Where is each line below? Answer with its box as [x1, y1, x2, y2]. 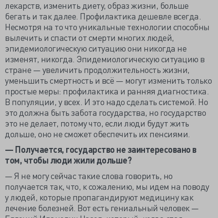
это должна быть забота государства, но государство [5, 107, 206, 118]
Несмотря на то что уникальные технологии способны [5, 21, 210, 32]
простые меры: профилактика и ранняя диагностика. [5, 85, 209, 96]
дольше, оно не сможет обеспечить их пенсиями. [5, 128, 190, 139]
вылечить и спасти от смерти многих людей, [5, 32, 174, 43]
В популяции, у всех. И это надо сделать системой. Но [5, 96, 208, 107]
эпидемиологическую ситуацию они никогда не [5, 42, 186, 54]
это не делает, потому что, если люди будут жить [5, 117, 189, 128]
